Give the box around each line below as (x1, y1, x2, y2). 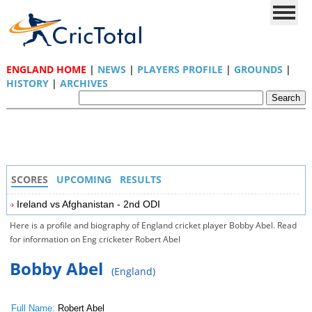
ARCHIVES (59, 77, 108, 90)
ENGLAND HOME (6, 63, 86, 76)
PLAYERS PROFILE (136, 63, 223, 76)
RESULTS (119, 173, 162, 186)
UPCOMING (56, 173, 111, 186)
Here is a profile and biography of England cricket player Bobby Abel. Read (9, 219, 297, 231)
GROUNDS (233, 63, 283, 76)
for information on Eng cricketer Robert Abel (9, 233, 180, 245)
